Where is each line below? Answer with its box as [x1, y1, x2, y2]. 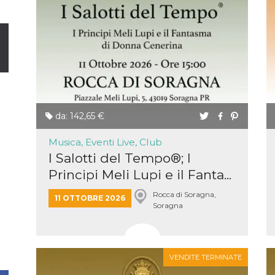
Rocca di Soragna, [152, 190, 216, 199]
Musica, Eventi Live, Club [48, 136, 162, 148]
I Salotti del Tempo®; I [48, 150, 191, 166]
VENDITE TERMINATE [169, 253, 242, 261]
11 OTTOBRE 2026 [55, 193, 125, 203]
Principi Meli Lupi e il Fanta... [48, 167, 231, 182]
